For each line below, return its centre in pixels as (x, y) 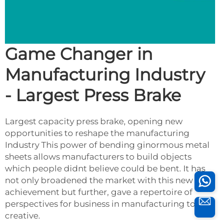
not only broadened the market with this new (99, 180)
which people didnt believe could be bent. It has (105, 168)
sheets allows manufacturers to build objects (98, 156)
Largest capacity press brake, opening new (94, 121)
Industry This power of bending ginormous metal (107, 145)
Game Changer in (79, 54)
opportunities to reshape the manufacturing (97, 133)
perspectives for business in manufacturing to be (107, 204)
